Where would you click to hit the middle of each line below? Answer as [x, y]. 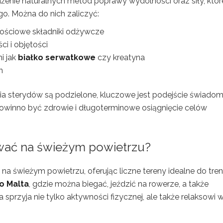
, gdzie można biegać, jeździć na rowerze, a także [119, 184]
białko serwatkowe [57, 57]
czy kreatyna [120, 57]
